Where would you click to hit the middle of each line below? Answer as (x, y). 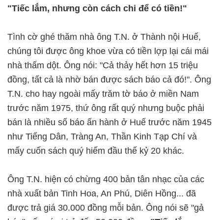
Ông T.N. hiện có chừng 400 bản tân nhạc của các (106, 179)
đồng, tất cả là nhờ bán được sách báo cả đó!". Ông (109, 80)
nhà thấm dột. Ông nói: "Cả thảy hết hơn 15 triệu (103, 65)
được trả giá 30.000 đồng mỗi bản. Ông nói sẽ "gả (106, 208)
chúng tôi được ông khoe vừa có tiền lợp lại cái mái (108, 51)
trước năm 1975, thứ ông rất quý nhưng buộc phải (106, 108)
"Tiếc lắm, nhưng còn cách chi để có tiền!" (97, 8)
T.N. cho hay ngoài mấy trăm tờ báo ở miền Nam (103, 94)
